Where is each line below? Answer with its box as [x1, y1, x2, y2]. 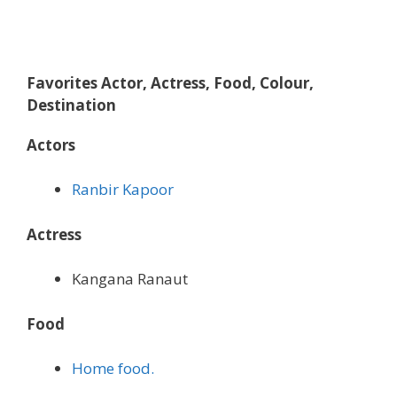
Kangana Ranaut [72, 269, 188, 290]
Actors [27, 134, 75, 155]
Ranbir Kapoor [72, 179, 174, 200]
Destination [27, 94, 116, 115]
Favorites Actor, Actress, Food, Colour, [27, 72, 314, 93]
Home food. [72, 358, 154, 379]
